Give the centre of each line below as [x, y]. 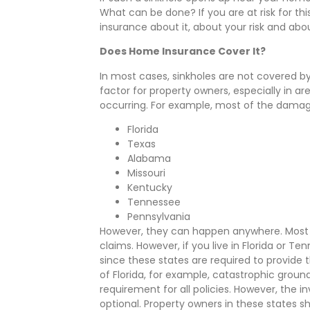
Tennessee [154, 202]
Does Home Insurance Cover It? [183, 52]
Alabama [149, 159]
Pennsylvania [159, 217]
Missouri [147, 173]
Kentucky [150, 188]
